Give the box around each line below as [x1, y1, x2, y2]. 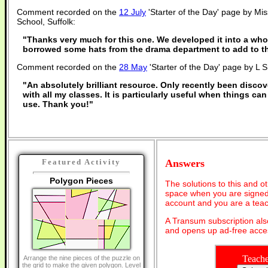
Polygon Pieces [50, 176, 113, 185]
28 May [119, 62, 147, 72]
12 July [119, 7, 146, 17]
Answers [165, 157, 205, 169]
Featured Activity [42, 157, 121, 166]
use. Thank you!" [23, 99, 93, 109]
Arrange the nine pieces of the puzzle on [23, 254, 140, 261]
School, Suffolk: [17, 17, 75, 26]
